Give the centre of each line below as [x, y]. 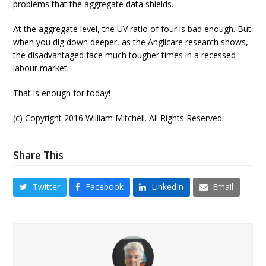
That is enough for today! [62, 93]
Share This [39, 155]
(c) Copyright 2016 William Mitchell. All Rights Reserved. [119, 118]
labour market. [41, 68]
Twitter [46, 186]
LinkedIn [168, 186]
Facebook [104, 186]
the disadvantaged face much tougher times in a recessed [125, 55]
